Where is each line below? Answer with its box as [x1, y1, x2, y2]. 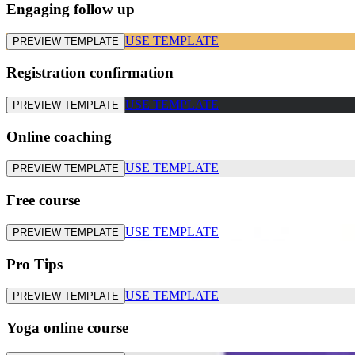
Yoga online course [6, 319, 128, 336]
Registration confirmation [6, 64, 174, 82]
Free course [6, 192, 80, 209]
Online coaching [6, 128, 112, 145]
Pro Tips [6, 255, 63, 273]
